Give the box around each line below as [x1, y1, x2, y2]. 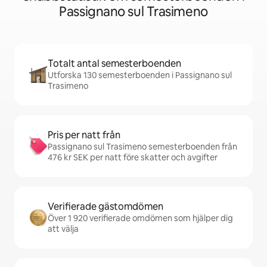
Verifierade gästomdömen [48, 200, 163, 213]
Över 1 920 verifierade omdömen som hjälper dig [48, 213, 233, 224]
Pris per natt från [48, 129, 120, 142]
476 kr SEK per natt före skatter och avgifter [48, 152, 218, 163]
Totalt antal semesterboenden [48, 57, 181, 70]
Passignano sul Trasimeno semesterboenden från [48, 141, 237, 153]
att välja [48, 223, 79, 235]
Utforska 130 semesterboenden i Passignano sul [48, 70, 232, 81]
